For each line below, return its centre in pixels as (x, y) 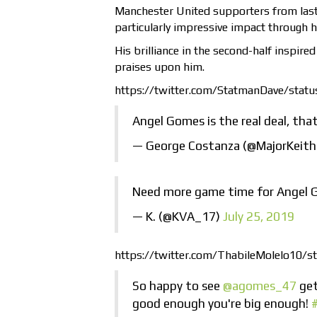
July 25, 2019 (259, 217)
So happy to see (178, 286)
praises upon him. (160, 67)
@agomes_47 (260, 286)
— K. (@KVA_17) (178, 217)
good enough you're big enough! (222, 304)
